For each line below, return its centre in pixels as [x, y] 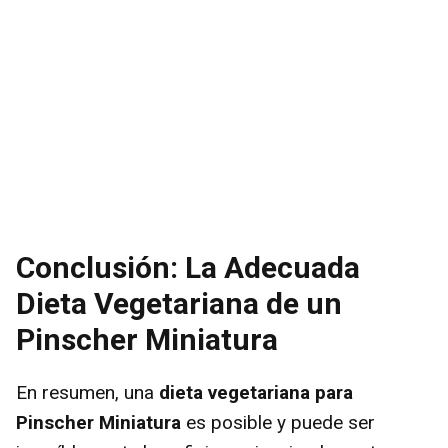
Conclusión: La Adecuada [188, 267]
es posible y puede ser [278, 422]
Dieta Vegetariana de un [179, 303]
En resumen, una [87, 392]
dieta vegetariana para [256, 392]
